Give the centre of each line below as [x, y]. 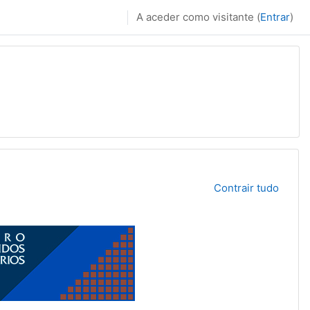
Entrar [275, 17]
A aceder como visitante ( [198, 17]
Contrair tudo [246, 188]
